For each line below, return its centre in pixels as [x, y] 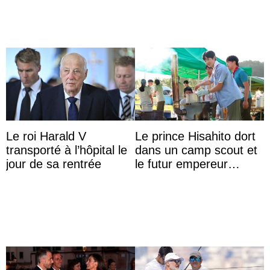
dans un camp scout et [196, 150]
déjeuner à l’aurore [185, 191]
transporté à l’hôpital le [67, 150]
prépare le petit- [177, 177]
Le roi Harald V [46, 136]
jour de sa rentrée [54, 164]
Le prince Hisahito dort [195, 136]
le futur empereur [181, 164]
